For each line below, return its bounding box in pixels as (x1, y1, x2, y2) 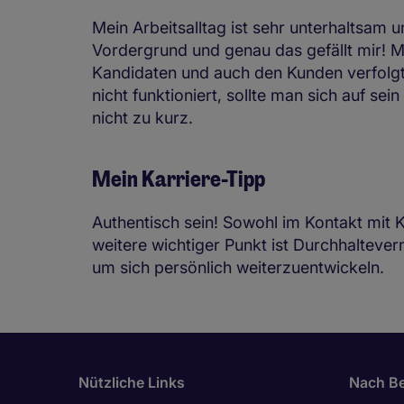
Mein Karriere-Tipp (92, 165, 265, 193)
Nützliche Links (78, 373, 185, 391)
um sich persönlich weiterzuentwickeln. (92, 258, 384, 277)
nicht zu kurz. (92, 108, 193, 127)
